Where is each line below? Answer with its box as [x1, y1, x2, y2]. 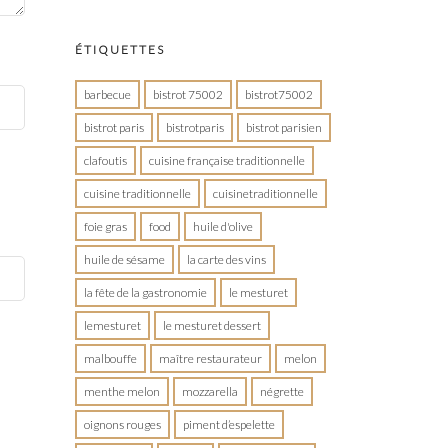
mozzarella [182, 384, 239, 399]
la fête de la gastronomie [84, 285, 208, 300]
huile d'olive [193, 219, 254, 234]
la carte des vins [187, 252, 267, 267]
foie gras [84, 219, 128, 234]
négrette [260, 384, 305, 399]
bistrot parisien [246, 120, 323, 135]
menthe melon [84, 384, 161, 399]
